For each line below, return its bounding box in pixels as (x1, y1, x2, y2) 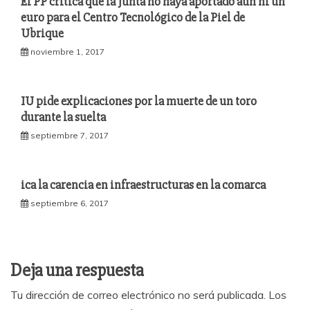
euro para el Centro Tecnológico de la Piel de (21, 10, 245, 25)
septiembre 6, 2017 (30, 198, 109, 208)
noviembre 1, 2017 (30, 46, 104, 57)
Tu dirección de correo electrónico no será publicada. (10, 288, 266, 302)
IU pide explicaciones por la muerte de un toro (21, 93, 257, 109)
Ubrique (21, 26, 64, 41)
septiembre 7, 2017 (30, 130, 109, 140)
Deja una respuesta (10, 259, 143, 282)
